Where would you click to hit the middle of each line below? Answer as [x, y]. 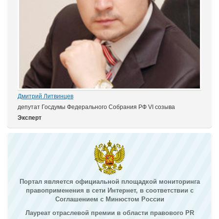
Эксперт [30, 118]
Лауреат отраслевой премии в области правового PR [109, 213]
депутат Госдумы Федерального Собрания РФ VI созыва [96, 107]
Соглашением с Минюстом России [109, 199]
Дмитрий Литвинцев [45, 96]
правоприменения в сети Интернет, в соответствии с [109, 190]
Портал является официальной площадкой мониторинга [109, 182]
